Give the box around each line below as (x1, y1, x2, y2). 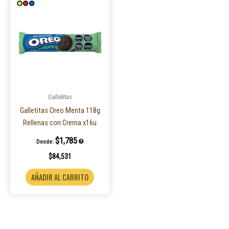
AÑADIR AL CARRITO (31, 171, 88, 182)
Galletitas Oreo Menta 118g (19, 106, 100, 116)
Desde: (36, 138, 55, 145)
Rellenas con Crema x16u (23, 118, 97, 128)
